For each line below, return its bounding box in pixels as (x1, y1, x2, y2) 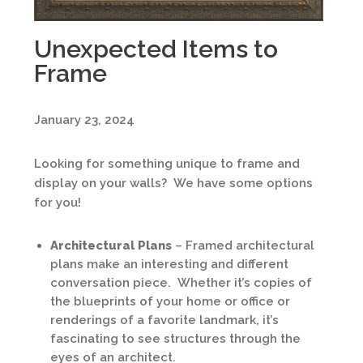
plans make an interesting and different (50, 257, 288, 271)
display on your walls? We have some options (34, 176, 313, 190)
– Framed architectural (172, 238, 314, 253)
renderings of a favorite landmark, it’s (50, 313, 279, 327)
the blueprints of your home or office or (50, 294, 290, 309)
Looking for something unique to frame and (34, 156, 300, 171)
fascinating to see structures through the (50, 331, 301, 346)
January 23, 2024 (34, 113, 135, 127)
